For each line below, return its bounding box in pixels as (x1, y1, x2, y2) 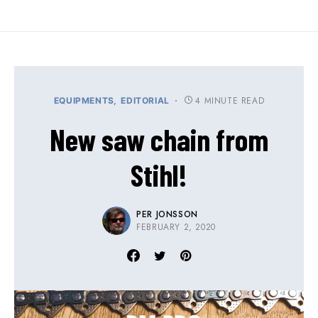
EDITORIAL (121, 95, 170, 106)
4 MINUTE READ (195, 94, 265, 108)
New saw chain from (50, 121, 268, 158)
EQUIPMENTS (53, 95, 114, 106)
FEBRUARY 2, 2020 (136, 221, 216, 234)
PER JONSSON (136, 208, 198, 221)
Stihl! (131, 157, 187, 193)
